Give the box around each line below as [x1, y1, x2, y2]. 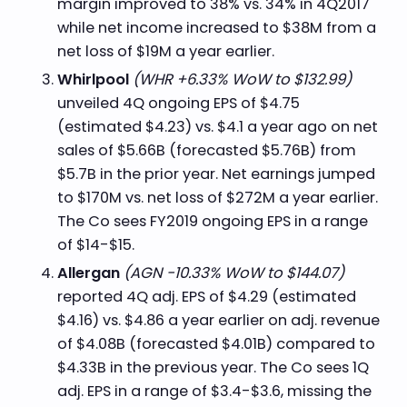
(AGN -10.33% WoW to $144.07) [119, 262, 344, 283]
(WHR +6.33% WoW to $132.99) [128, 68, 352, 90]
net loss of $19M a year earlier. [56, 40, 282, 62]
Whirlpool [56, 68, 129, 90]
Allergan [56, 262, 120, 283]
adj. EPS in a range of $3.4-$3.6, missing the [56, 380, 372, 402]
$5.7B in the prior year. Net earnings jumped [56, 163, 375, 184]
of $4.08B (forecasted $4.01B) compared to [56, 333, 375, 354]
